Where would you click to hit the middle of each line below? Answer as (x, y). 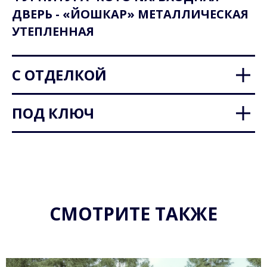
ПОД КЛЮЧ (53, 113)
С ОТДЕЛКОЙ (59, 75)
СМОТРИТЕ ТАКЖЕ (133, 214)
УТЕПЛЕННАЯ (53, 31)
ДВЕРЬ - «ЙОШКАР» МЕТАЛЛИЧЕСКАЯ (130, 14)
